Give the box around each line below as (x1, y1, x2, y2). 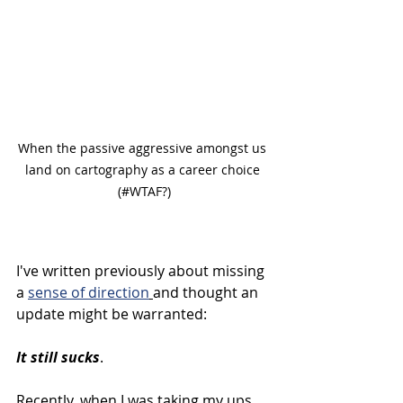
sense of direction (28, 282, 149, 302)
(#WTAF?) (117, 182, 171, 200)
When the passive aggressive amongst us (18, 139, 270, 157)
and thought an (153, 282, 262, 302)
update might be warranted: (16, 303, 207, 324)
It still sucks (16, 346, 100, 367)
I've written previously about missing (16, 260, 268, 281)
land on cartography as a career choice (24, 160, 264, 178)
